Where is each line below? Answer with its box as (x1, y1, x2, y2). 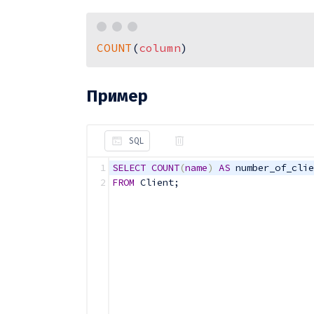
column (138, 41, 181, 55)
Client (134, 175, 174, 189)
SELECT (111, 161, 146, 174)
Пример (86, 86, 148, 106)
